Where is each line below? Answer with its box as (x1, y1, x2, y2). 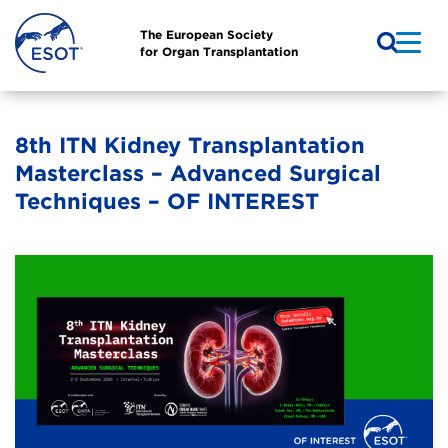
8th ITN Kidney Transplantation (15, 132, 365, 159)
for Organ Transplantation (140, 44, 298, 60)
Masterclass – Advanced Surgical (15, 160, 381, 187)
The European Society (140, 27, 273, 43)
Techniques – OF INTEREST (15, 188, 319, 215)
